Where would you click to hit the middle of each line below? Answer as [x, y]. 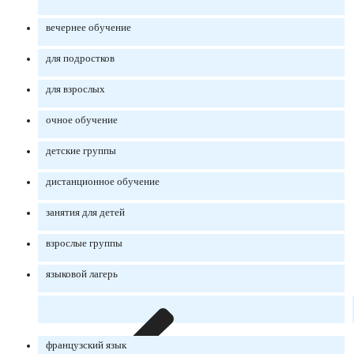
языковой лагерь [82, 275]
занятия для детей [85, 213]
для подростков [80, 59]
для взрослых [75, 90]
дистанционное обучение [103, 182]
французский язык [86, 346]
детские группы [81, 151]
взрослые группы [84, 244]
